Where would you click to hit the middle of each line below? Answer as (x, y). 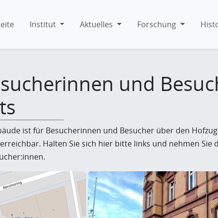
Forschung (156, 24)
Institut (43, 24)
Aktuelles (97, 24)
